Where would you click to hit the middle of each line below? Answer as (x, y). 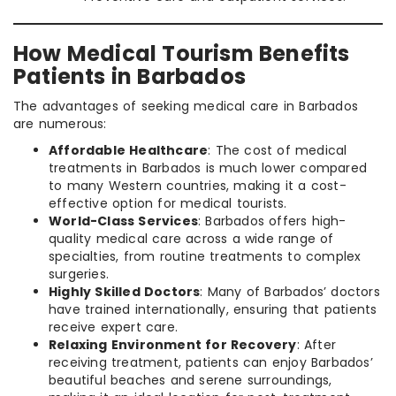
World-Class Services (123, 221)
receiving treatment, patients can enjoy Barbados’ (211, 363)
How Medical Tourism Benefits (182, 54)
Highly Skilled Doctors (125, 292)
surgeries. (79, 274)
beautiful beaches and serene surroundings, (190, 381)
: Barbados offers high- (272, 221)
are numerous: (60, 124)
